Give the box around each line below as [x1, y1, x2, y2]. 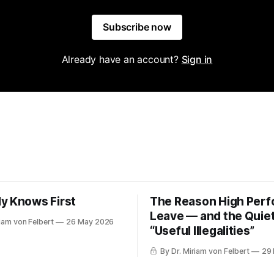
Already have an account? [61, 53, 182, 65]
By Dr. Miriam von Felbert [160, 246, 250, 256]
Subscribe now [103, 21, 171, 33]
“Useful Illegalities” [150, 224, 254, 238]
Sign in [181, 53, 213, 65]
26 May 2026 [65, 217, 114, 226]
